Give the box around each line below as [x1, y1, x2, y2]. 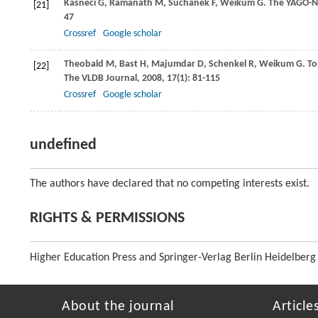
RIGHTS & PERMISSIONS [30, 210, 185, 226]
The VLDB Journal [64, 73, 137, 84]
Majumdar [151, 59, 195, 70]
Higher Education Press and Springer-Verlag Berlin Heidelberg [30, 252, 316, 263]
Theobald [64, 59, 104, 70]
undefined [30, 137, 97, 153]
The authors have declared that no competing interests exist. [30, 178, 309, 190]
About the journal [62, 300, 175, 314]
